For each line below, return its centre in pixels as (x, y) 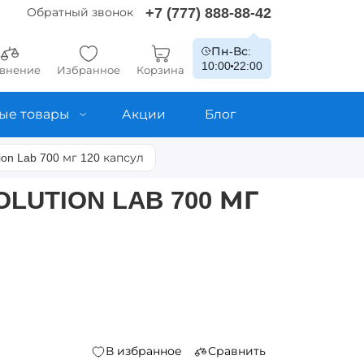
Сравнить (237, 351)
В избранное (144, 351)
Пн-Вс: (232, 51)
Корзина (161, 70)
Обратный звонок (80, 12)
